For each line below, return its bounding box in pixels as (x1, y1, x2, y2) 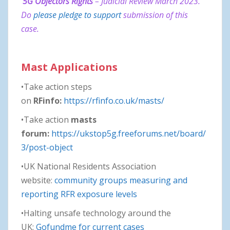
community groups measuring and (54, 174, 187, 186)
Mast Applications (21, 60, 118, 74)
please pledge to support (33, 9, 123, 21)
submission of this (123, 9, 188, 21)
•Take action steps (21, 81, 92, 92)
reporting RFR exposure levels (21, 188, 137, 200)
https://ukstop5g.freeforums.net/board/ (51, 127, 206, 139)
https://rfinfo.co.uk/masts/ (64, 94, 164, 106)
